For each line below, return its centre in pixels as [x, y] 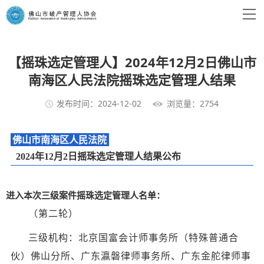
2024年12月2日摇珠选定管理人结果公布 [98, 156]
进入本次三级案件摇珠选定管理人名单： [85, 196]
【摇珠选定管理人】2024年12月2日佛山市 [132, 62]
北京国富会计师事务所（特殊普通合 [159, 238]
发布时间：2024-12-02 [99, 104]
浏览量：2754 [193, 104]
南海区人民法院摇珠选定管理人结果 [132, 80]
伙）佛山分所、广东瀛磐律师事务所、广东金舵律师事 [131, 256]
